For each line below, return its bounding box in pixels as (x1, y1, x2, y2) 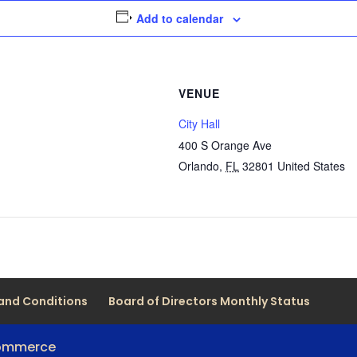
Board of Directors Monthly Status (108, 293, 311, 309)
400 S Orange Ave (178, 137, 272, 153)
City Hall (178, 116, 220, 131)
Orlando (178, 158, 219, 174)
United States (277, 158, 345, 174)
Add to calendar (136, 10, 224, 26)
